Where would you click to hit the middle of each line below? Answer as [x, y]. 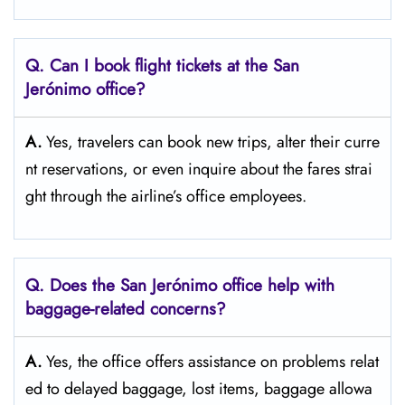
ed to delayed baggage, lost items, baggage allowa [199, 389]
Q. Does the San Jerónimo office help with [180, 285]
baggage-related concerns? [126, 309]
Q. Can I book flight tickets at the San [162, 66]
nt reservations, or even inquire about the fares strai [199, 169]
